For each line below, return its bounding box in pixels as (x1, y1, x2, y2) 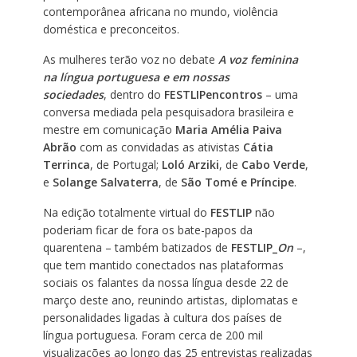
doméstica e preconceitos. (42, 21, 179, 37)
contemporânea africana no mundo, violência (42, 3, 278, 19)
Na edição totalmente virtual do (42, 204, 210, 220)
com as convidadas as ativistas (76, 139, 243, 155)
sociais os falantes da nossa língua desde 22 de (42, 274, 288, 290)
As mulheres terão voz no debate (42, 51, 218, 67)
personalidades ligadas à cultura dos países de (42, 309, 282, 325)
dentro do (109, 86, 164, 102)
